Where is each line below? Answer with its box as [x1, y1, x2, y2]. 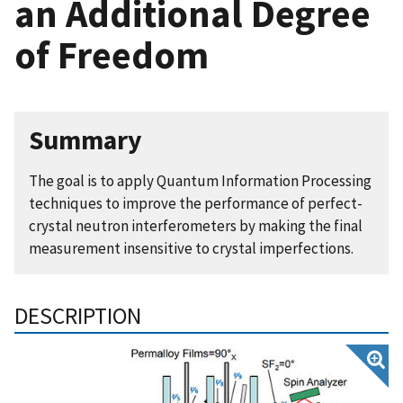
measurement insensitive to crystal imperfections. [29, 237, 354, 258]
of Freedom [14, 30, 209, 79]
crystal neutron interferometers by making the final [29, 215, 363, 236]
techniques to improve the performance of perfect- [29, 193, 363, 213]
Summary [29, 122, 142, 157]
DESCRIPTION [14, 300, 141, 330]
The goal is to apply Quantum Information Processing [29, 170, 372, 191]
